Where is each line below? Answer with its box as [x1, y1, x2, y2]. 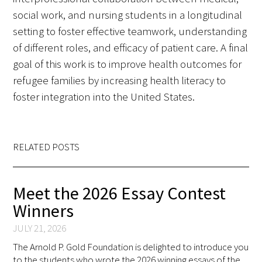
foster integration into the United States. [13, 89, 195, 105]
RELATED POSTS [13, 140, 80, 154]
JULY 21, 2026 [13, 222, 67, 236]
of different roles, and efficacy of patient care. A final [13, 40, 249, 56]
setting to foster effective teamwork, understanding [13, 24, 247, 39]
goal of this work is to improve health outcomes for [13, 57, 242, 72]
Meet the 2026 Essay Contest [13, 181, 226, 206]
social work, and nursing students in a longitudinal [13, 8, 243, 23]
